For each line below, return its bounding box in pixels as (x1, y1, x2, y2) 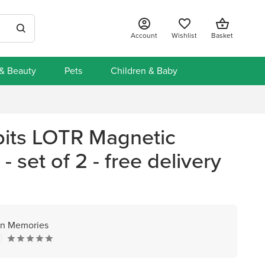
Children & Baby (110, 64, 177, 77)
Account (131, 30, 157, 41)
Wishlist (172, 30, 197, 41)
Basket (211, 30, 233, 41)
